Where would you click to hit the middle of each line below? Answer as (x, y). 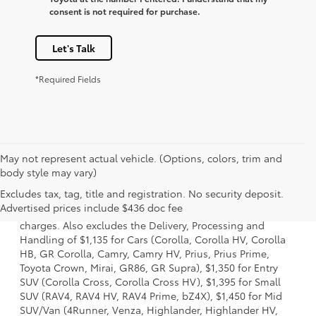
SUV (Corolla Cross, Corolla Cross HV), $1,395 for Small (150, 281)
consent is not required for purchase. (125, 11)
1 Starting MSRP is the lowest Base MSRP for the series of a (158, 182)
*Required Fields (68, 78)
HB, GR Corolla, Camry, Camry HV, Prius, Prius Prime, (145, 253)
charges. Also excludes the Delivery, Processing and (142, 225)
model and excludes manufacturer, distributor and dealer (156, 196)
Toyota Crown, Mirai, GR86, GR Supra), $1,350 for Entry (149, 267)
